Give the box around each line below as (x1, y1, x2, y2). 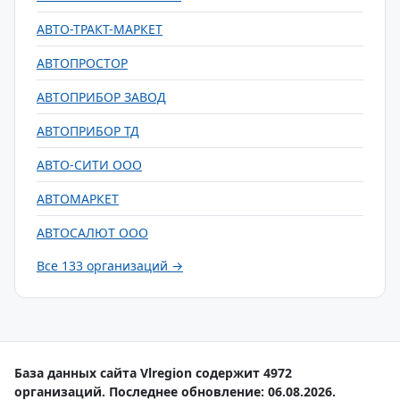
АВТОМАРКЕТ (37, 190, 119, 207)
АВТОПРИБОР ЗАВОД (37, 88, 166, 105)
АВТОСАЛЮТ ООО (37, 224, 148, 241)
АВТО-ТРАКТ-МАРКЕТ (37, 21, 162, 37)
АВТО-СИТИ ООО (37, 156, 142, 173)
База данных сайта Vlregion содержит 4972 (14, 364, 292, 381)
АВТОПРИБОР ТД (37, 122, 139, 139)
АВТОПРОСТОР (37, 54, 128, 71)
